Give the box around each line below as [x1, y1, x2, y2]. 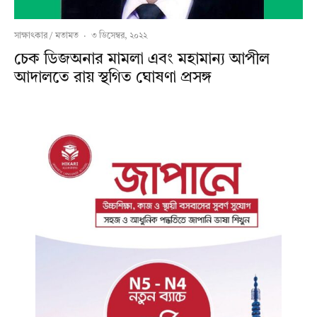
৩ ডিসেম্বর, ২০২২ [91, 32, 147, 41]
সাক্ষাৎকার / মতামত [14, 32, 79, 41]
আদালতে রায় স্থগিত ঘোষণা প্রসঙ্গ [14, 70, 212, 86]
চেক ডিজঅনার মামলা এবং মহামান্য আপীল [14, 52, 270, 68]
